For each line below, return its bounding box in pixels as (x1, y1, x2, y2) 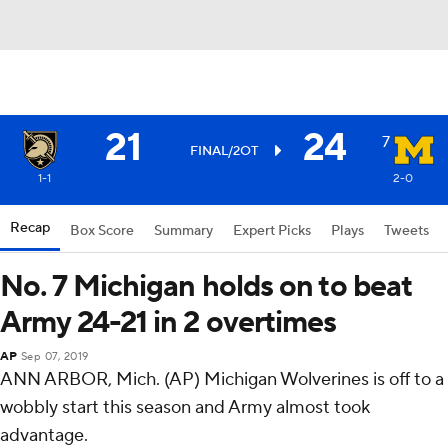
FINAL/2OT (189, 143, 258, 159)
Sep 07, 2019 (20, 350, 89, 364)
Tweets (384, 222, 429, 240)
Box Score (70, 222, 134, 240)
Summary (154, 222, 213, 240)
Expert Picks (233, 222, 311, 240)
